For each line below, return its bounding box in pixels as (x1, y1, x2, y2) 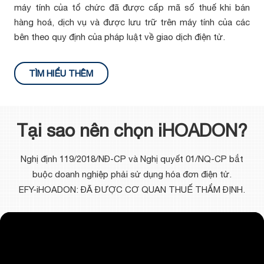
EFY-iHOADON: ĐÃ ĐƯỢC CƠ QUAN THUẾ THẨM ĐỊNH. (18, 184, 245, 194)
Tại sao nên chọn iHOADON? (16, 120, 247, 140)
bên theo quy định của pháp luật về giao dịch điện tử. (14, 32, 225, 42)
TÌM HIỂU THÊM (29, 68, 94, 78)
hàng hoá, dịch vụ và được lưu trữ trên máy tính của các (14, 17, 250, 27)
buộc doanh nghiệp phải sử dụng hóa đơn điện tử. (32, 169, 232, 179)
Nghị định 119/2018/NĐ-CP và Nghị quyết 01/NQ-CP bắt (20, 154, 243, 164)
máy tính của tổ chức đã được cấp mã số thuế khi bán (14, 2, 250, 12)
